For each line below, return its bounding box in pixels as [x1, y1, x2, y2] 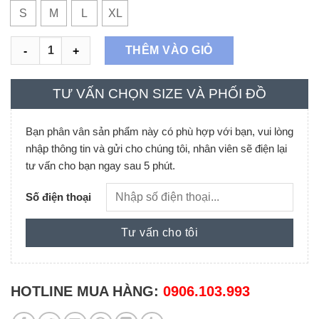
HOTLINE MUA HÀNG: [11, 283, 163, 300]
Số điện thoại [26, 191, 91, 204]
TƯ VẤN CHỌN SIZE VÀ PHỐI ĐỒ [53, 86, 266, 102]
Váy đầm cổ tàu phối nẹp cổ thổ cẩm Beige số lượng [11, 38, 267, 51]
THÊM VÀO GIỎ [125, 44, 213, 57]
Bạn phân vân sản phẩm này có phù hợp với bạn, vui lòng [26, 125, 293, 138]
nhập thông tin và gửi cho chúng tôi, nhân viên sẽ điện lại [26, 142, 287, 155]
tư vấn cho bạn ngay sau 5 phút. [26, 159, 175, 172]
